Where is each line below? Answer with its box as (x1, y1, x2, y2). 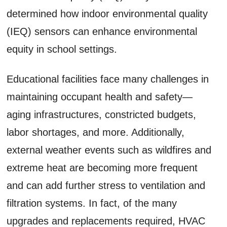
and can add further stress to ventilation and (7, 179, 206, 191)
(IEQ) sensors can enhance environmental (7, 25, 198, 37)
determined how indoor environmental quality (7, 8, 208, 19)
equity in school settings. (7, 43, 118, 55)
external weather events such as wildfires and (7, 144, 212, 156)
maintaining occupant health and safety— (7, 91, 193, 102)
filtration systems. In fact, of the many (7, 197, 177, 209)
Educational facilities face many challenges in (7, 73, 209, 85)
